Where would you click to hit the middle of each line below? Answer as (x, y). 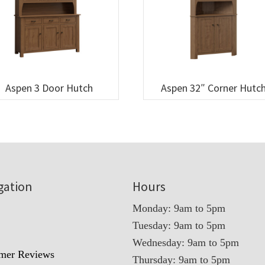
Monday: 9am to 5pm (179, 209)
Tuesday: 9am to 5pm (179, 226)
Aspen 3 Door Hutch (49, 88)
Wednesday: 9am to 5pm (186, 243)
